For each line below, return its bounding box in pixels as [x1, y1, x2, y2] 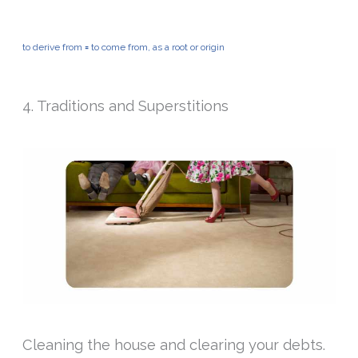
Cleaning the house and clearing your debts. [22, 336, 326, 354]
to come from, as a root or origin [91, 42, 225, 53]
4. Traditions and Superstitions [22, 97, 229, 115]
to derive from [22, 42, 83, 53]
